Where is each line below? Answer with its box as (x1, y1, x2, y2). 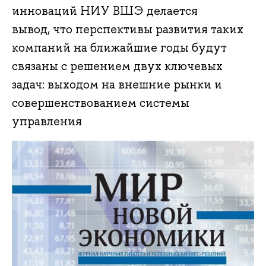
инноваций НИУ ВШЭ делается (12, 3, 198, 19)
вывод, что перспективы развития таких (12, 21, 243, 37)
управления (12, 113, 82, 129)
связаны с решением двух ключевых (12, 58, 223, 74)
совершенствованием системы (12, 95, 189, 111)
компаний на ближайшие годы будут (12, 40, 227, 56)
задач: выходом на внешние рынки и (12, 77, 222, 93)
